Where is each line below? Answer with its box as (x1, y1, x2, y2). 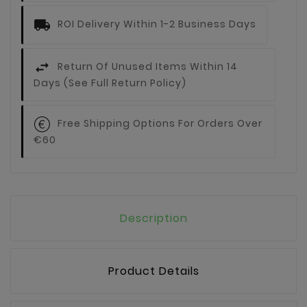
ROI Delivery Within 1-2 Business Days (58, 17, 256, 32)
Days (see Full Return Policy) (34, 76, 186, 90)
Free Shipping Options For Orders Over (58, 116, 262, 131)
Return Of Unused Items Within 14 (58, 60, 238, 74)
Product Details (108, 263, 199, 280)
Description (119, 210, 188, 227)
